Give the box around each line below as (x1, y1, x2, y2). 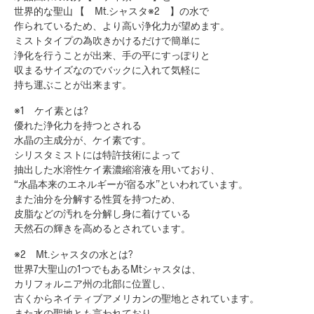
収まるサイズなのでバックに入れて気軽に (14, 63, 200, 76)
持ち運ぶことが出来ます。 (14, 78, 132, 90)
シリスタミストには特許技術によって (14, 148, 181, 161)
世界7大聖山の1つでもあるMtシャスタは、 (14, 262, 201, 275)
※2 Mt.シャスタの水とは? (14, 247, 133, 260)
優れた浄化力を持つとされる (14, 118, 142, 131)
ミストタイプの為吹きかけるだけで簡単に (14, 34, 200, 46)
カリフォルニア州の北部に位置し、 (14, 277, 171, 289)
